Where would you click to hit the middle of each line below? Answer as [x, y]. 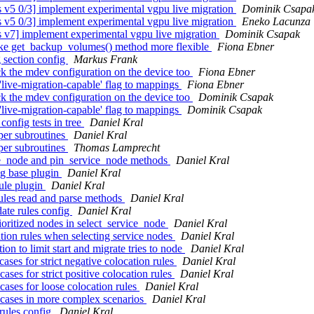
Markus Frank [105, 60]
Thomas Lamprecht [117, 148]
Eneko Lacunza [276, 22]
